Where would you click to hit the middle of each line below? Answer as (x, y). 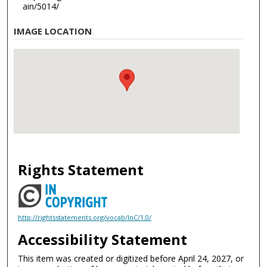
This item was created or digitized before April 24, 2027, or (131, 259)
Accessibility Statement (103, 240)
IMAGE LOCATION (53, 31)
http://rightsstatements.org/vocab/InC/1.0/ (85, 217)
